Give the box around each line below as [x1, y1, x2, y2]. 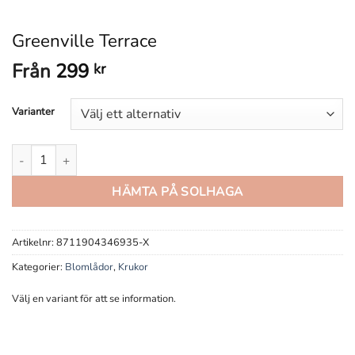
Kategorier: [12, 259, 65, 274]
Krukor [118, 259, 148, 274]
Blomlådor [65, 259, 113, 274]
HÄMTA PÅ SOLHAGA [112, 183, 243, 200]
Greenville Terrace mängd [11, 144, 143, 160]
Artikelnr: [12, 235, 56, 250]
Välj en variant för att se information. [12, 291, 176, 306]
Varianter [12, 105, 55, 119]
